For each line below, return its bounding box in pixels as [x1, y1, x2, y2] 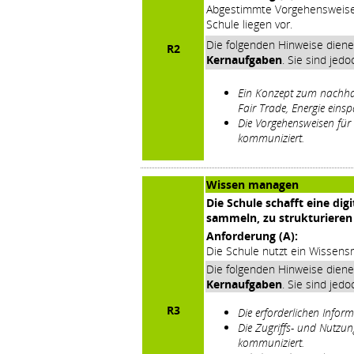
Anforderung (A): [206, 228, 298, 243]
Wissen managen [206, 176, 299, 192]
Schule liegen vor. [206, 16, 292, 32]
